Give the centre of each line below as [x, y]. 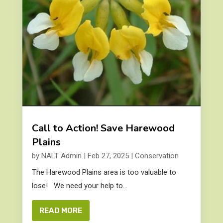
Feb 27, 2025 [108, 156]
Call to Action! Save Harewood [103, 128]
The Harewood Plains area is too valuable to [104, 172]
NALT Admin [61, 156]
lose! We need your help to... [79, 186]
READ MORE [60, 211]
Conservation [157, 156]
